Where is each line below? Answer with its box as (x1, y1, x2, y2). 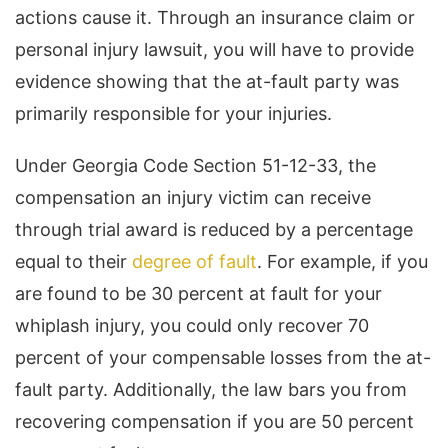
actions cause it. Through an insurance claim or (15, 7, 415, 29)
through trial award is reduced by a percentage (15, 219, 413, 241)
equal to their (15, 251, 132, 273)
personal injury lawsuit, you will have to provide (15, 39, 414, 61)
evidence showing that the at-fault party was (15, 71, 399, 93)
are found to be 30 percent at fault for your (15, 283, 382, 305)
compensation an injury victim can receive (15, 187, 371, 209)
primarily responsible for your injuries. (15, 103, 332, 125)
